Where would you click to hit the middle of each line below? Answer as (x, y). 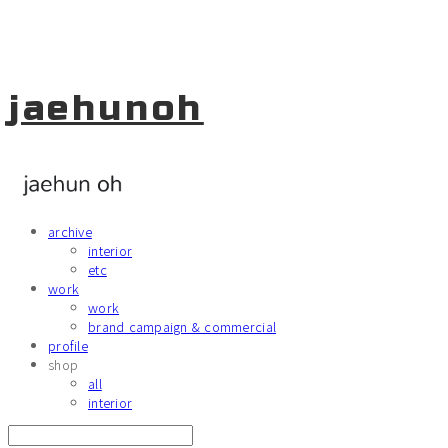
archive (70, 231)
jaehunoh (106, 108)
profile (68, 345)
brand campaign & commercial (182, 326)
